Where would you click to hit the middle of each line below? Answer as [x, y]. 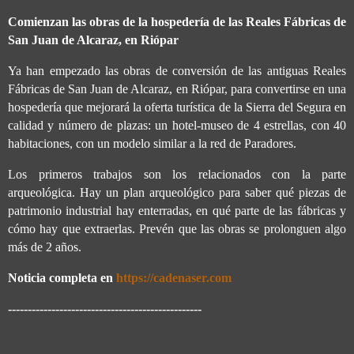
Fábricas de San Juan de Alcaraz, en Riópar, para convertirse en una [177, 89]
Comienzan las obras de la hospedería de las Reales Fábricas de [177, 22]
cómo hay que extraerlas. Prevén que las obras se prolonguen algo [177, 228]
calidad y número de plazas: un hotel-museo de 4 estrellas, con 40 [177, 126]
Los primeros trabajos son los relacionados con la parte [177, 174]
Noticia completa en [62, 277]
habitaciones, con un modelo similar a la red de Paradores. [152, 144]
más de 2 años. [45, 247]
